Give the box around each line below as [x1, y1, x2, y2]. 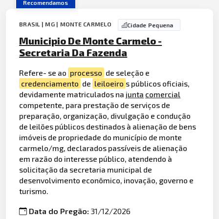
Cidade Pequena [127, 22, 174, 29]
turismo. [19, 186, 49, 196]
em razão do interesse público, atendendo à [19, 153, 173, 163]
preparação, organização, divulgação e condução [19, 110, 191, 120]
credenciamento [21, 78, 79, 88]
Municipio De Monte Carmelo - [19, 35, 162, 47]
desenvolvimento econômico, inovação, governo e [19, 175, 194, 185]
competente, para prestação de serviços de [19, 100, 171, 109]
